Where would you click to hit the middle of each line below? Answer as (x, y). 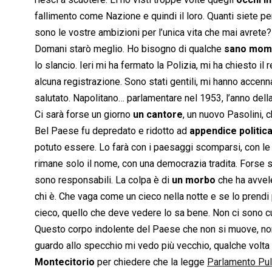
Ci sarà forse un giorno (84, 114)
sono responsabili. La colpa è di (103, 180)
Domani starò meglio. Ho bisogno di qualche (129, 49)
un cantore (158, 114)
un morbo (194, 180)
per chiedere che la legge (151, 262)
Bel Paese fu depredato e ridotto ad (112, 131)
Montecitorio (65, 262)
